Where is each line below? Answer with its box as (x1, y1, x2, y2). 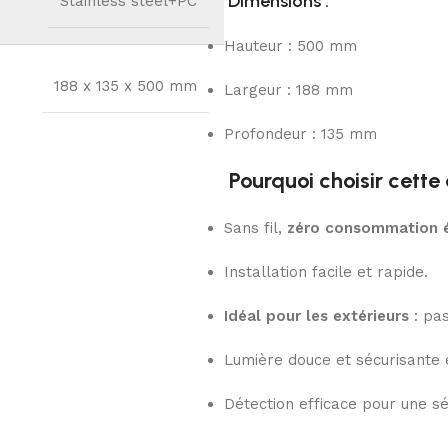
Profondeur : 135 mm (224, 125, 377, 144)
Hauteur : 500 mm (224, 37, 357, 56)
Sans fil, (224, 219, 287, 238)
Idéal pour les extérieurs (224, 307, 409, 326)
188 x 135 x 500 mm (54, 77, 197, 96)
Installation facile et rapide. (224, 263, 428, 282)
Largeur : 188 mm (224, 81, 353, 100)
